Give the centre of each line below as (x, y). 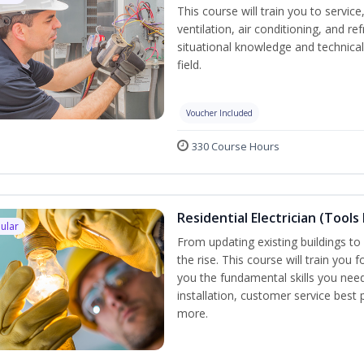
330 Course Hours (236, 146)
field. (189, 65)
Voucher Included (219, 113)
